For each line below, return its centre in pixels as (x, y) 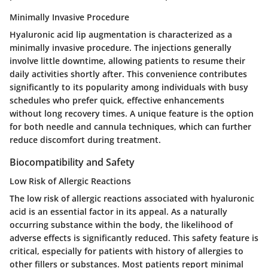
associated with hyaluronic (198, 199)
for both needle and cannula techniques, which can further (130, 127)
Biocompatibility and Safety (72, 162)
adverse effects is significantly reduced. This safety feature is (134, 238)
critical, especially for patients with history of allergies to (127, 251)
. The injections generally (180, 48)
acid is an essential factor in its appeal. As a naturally (118, 212)
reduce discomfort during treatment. (85, 140)
